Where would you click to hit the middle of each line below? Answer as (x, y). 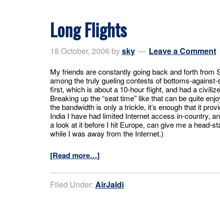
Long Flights (88, 29)
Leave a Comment (182, 51)
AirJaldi (110, 184)
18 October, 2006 (80, 51)
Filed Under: (73, 184)
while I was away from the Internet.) (107, 133)
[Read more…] (75, 155)
